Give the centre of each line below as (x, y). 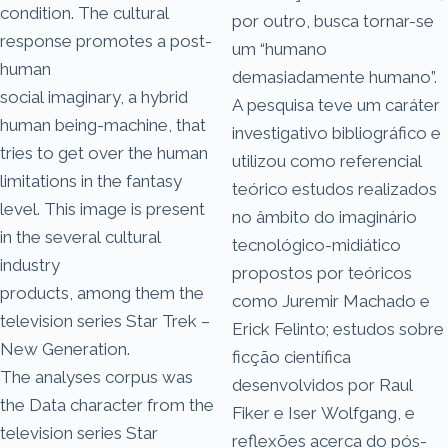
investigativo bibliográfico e (336, 132)
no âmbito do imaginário (324, 216)
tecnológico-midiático (316, 244)
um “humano (279, 48)
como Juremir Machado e (331, 300)
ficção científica (291, 356)
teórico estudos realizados (334, 188)
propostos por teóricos (322, 272)
